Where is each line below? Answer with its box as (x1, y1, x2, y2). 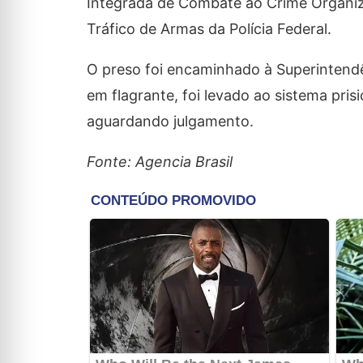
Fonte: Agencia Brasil (86, 152, 233, 170)
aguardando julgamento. (86, 112, 254, 130)
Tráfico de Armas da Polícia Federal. (86, 19, 331, 37)
